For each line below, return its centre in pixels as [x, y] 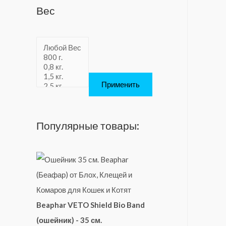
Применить [120, 84]
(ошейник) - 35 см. [69, 220]
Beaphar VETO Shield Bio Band [91, 205]
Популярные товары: [88, 125]
